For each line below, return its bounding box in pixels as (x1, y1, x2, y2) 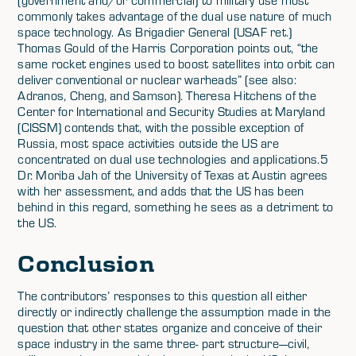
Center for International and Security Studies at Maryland (17, 103, 326, 119)
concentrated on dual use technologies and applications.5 (17, 151, 328, 167)
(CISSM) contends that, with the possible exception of (17, 119, 304, 135)
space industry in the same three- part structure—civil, (17, 335, 310, 351)
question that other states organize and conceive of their (17, 319, 323, 335)
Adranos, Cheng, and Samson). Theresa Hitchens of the (17, 87, 316, 103)
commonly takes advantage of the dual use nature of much (17, 8, 332, 24)
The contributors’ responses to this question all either (17, 288, 308, 304)
